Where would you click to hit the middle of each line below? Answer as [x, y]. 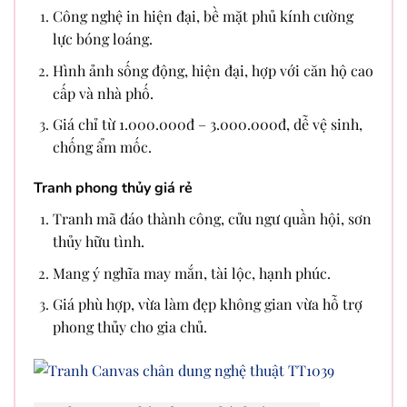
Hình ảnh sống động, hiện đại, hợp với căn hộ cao [213, 70]
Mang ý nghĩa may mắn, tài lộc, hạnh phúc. [191, 273]
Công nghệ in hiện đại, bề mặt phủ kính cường [203, 16]
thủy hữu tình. [98, 242]
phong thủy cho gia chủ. [129, 327]
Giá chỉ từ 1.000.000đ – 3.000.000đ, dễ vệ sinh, [207, 124]
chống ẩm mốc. [102, 147]
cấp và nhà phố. [103, 93]
